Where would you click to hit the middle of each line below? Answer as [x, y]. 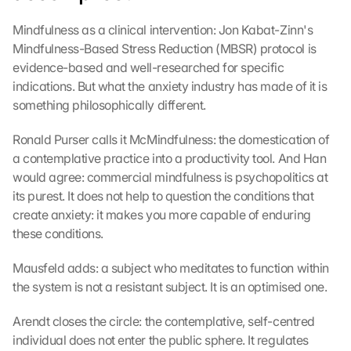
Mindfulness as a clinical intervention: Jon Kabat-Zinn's [163, 30]
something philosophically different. [109, 105]
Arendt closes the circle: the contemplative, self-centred [164, 321]
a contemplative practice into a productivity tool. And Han [170, 158]
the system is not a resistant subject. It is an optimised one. [170, 287]
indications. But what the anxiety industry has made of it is [170, 86]
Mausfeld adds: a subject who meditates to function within [171, 268]
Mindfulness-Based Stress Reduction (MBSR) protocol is [165, 49]
